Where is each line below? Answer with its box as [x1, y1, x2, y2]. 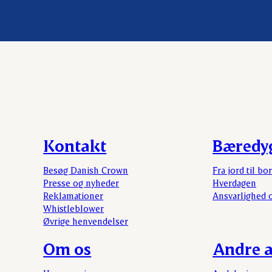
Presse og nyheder [43, 177, 120, 188]
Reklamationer [43, 189, 104, 201]
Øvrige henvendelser [43, 215, 129, 226]
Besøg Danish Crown [43, 164, 129, 175]
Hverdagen [212, 177, 257, 188]
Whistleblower [43, 202, 104, 214]
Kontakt [43, 135, 107, 155]
